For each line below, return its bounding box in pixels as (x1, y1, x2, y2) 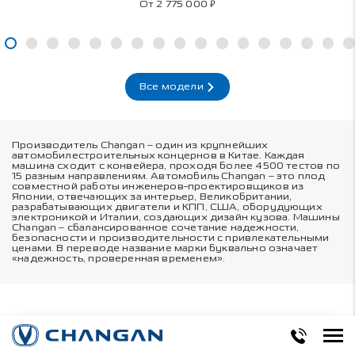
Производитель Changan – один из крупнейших (12, 139, 269, 151)
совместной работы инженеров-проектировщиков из (12, 181, 304, 193)
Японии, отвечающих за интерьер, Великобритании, (12, 191, 292, 203)
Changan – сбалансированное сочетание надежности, (12, 222, 300, 234)
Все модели (139, 81, 206, 93)
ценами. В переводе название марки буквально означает (12, 242, 319, 254)
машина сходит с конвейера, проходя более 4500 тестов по (12, 160, 340, 172)
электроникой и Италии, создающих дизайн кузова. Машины (12, 212, 340, 223)
